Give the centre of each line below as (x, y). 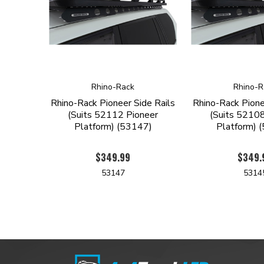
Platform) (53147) (113, 126)
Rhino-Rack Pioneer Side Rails (113, 103)
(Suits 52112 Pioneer (113, 115)
